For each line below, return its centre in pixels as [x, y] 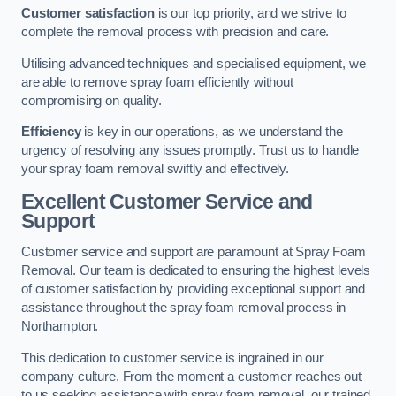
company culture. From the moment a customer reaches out [192, 376]
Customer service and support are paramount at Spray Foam [194, 252]
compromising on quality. [91, 100]
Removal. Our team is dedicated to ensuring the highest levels [196, 271]
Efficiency [51, 132]
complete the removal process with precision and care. [175, 32]
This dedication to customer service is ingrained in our [173, 358]
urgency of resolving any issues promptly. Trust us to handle [190, 151]
